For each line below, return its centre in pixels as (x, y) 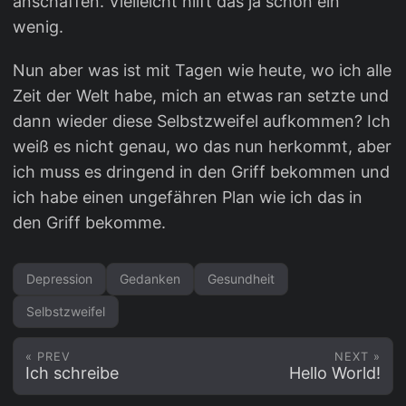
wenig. (38, 27)
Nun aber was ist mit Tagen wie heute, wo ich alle (202, 70)
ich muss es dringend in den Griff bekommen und (201, 172)
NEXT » (358, 356)
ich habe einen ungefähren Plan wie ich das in (188, 197)
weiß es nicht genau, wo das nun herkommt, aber (202, 146)
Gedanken (150, 279)
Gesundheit (241, 279)
